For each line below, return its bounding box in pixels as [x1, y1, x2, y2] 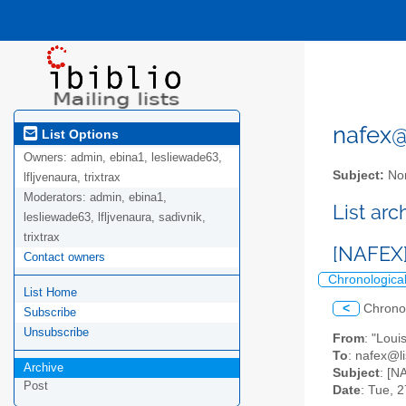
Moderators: [24, 190, 90, 205]
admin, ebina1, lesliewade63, [71, 150, 222, 165]
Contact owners [24, 250, 105, 265]
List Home [24, 285, 77, 300]
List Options [38, 126, 119, 141]
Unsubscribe [24, 325, 89, 340]
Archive [24, 361, 63, 375]
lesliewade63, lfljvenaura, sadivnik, [24, 210, 206, 225]
